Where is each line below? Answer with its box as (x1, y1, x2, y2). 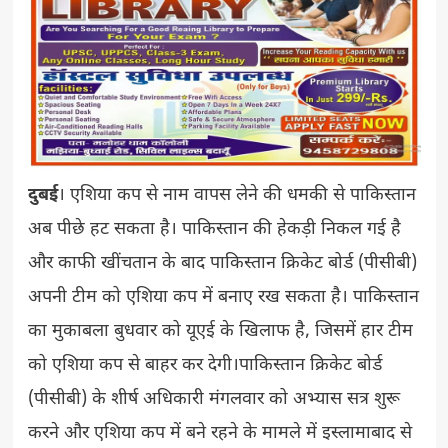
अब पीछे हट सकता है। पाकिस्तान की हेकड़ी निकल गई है (27, 218, 401, 242)
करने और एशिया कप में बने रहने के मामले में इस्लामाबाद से (27, 422, 412, 446)
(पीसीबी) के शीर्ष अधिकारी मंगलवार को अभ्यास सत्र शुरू (27, 388, 400, 412)
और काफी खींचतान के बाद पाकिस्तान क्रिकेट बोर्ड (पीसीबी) (27, 252, 417, 276)
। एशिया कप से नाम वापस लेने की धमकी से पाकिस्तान (57, 184, 416, 208)
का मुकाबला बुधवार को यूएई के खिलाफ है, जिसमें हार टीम (27, 320, 413, 344)
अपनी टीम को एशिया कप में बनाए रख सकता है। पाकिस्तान (27, 286, 419, 310)
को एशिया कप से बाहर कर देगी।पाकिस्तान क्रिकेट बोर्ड (27, 354, 382, 378)
